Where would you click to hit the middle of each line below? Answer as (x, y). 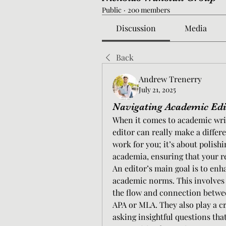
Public (112, 10)
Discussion (136, 28)
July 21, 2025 (157, 90)
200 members (149, 10)
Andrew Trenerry (170, 79)
